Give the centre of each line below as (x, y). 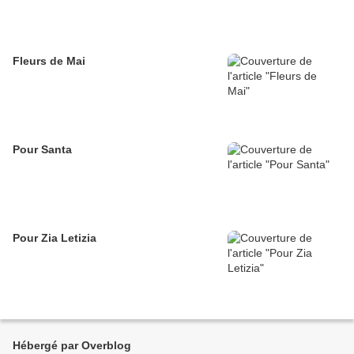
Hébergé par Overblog (72, 345)
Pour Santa (42, 149)
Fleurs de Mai (49, 61)
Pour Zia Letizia (55, 238)
